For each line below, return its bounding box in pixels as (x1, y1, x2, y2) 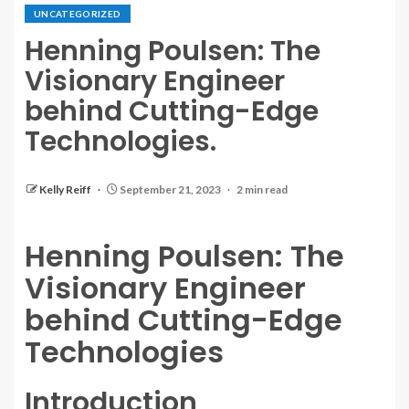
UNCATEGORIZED (34, 8, 121, 19)
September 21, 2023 (118, 183, 223, 196)
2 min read (236, 183, 288, 196)
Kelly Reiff (39, 183, 93, 196)
